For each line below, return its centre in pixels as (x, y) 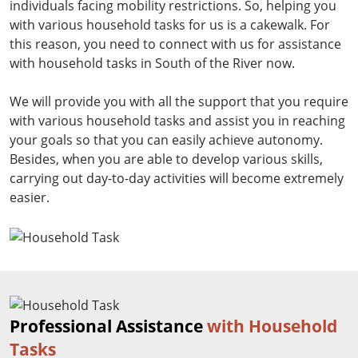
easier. (30, 197)
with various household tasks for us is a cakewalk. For (170, 25)
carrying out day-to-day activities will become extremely (177, 178)
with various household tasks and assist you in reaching (177, 121)
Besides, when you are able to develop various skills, (166, 159)
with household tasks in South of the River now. (152, 63)
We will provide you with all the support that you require (179, 101)
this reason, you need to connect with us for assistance (175, 44)
